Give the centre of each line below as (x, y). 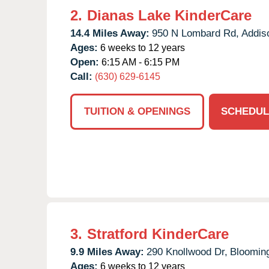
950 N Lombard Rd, (195, 33)
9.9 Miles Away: (107, 252)
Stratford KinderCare (158, 234)
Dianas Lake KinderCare (169, 15)
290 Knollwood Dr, (187, 252)
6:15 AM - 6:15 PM (139, 62)
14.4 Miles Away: (110, 33)
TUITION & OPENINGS (137, 111)
